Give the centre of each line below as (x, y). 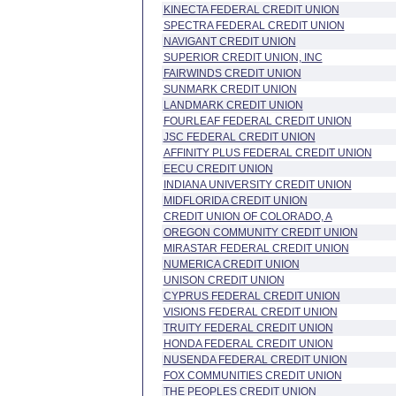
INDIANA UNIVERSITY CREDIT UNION (257, 185)
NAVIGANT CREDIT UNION (229, 42)
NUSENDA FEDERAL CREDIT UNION (255, 360)
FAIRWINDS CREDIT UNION (232, 73)
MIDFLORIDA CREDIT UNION (235, 201)
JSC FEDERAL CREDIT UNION (239, 137)
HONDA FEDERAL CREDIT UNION (248, 344)
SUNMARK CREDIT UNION (230, 89)
